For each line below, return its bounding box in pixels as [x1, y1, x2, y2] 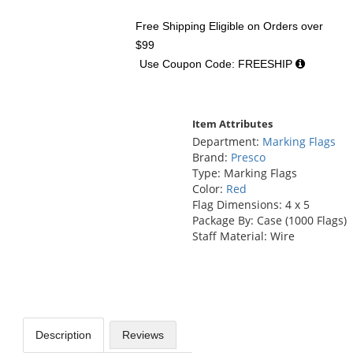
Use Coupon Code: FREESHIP [139, 57, 296, 70]
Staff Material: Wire [191, 229, 295, 244]
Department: [191, 134, 262, 150]
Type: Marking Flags [191, 165, 297, 181]
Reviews [121, 329, 164, 342]
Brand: [191, 150, 231, 165]
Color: [191, 181, 226, 197]
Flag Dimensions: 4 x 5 [191, 197, 310, 213]
